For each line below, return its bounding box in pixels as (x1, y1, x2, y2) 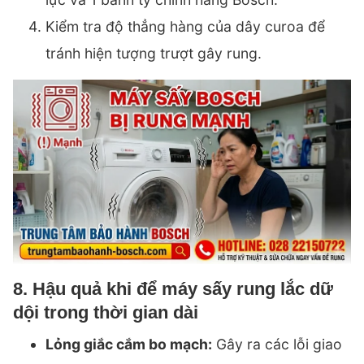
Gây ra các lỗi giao (212, 336, 342, 353)
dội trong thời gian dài (13, 302, 198, 323)
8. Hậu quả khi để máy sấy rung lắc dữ (13, 279, 333, 300)
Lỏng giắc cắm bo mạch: (45, 336, 212, 353)
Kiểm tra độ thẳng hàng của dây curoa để (45, 18, 325, 36)
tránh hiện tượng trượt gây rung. (45, 45, 262, 63)
